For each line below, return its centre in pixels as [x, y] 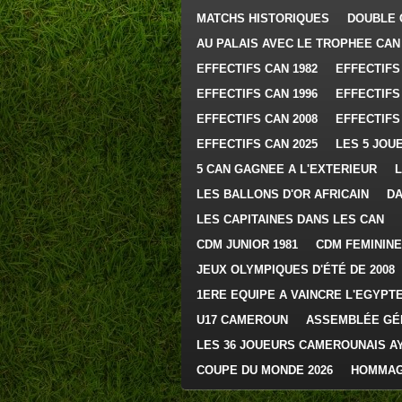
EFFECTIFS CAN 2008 [257, 119]
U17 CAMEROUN [242, 320]
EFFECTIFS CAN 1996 [257, 94]
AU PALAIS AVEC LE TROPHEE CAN [298, 44]
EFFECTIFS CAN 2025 [257, 144]
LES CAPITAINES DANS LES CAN [290, 219]
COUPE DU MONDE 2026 [265, 370]
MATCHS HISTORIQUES [263, 18]
